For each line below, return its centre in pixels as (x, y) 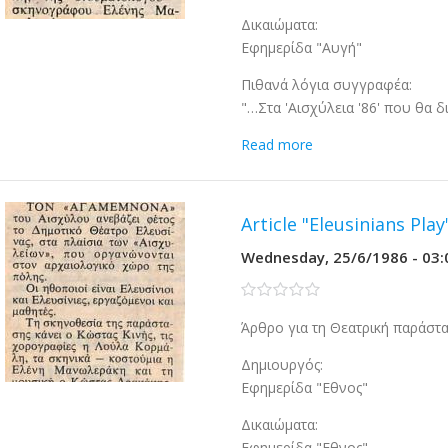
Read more (277, 144)
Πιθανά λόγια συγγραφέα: (327, 84)
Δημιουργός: (282, 364)
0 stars (263, 289)
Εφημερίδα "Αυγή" (302, 47)
